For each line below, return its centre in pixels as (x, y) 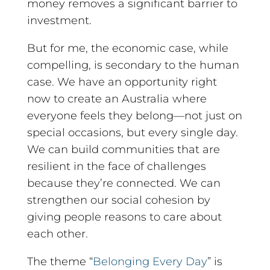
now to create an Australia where (117, 99)
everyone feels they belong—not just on (134, 115)
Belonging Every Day (150, 261)
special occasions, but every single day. (132, 132)
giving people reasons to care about (124, 217)
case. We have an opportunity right (122, 82)
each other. (57, 234)
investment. (59, 20)
